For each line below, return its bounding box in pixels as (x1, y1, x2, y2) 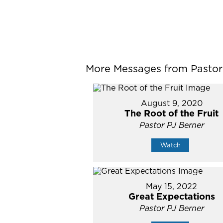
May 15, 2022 (146, 181, 198, 192)
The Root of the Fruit (124, 107, 219, 119)
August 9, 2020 (140, 98, 203, 109)
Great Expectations (128, 190, 215, 203)
